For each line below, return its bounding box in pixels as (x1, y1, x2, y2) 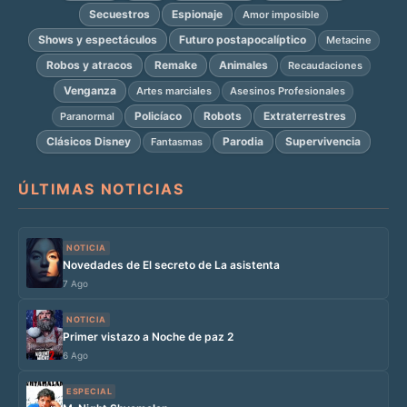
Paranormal (59, 109, 114, 123)
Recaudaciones (288, 58, 362, 72)
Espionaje (172, 7, 223, 22)
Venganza (64, 84, 116, 98)
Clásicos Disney (46, 134, 131, 149)
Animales (219, 58, 268, 73)
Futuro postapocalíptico (178, 33, 306, 47)
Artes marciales (136, 84, 212, 97)
